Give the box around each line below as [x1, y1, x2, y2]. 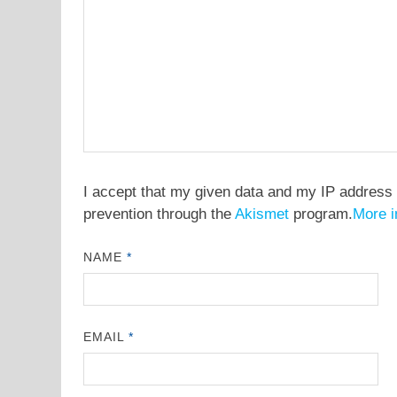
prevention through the [82, 206, 235, 223]
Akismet [234, 206, 289, 223]
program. [288, 206, 353, 223]
